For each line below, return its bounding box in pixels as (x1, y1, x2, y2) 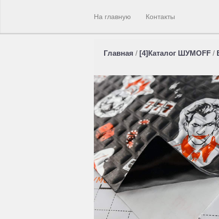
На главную (94, 13, 131, 21)
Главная (104, 49, 133, 57)
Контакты (146, 13, 175, 21)
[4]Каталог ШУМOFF (139, 49, 211, 57)
